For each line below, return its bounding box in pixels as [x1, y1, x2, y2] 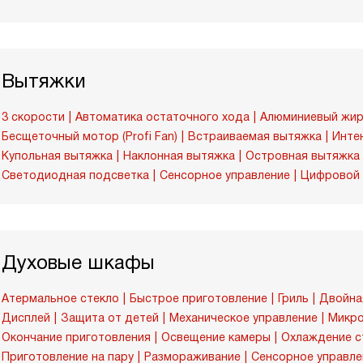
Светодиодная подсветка [2, 169, 149, 181]
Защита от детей [61, 311, 159, 324]
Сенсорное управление [160, 169, 290, 181]
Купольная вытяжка [2, 149, 113, 162]
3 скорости [2, 110, 65, 123]
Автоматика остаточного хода [75, 110, 250, 123]
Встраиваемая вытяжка [188, 130, 322, 143]
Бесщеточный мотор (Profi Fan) [2, 130, 177, 143]
